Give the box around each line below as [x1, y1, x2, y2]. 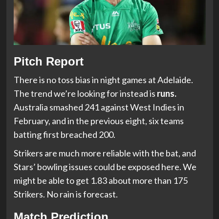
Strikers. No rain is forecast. [13, 188, 118, 199]
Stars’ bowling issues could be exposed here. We [13, 161, 197, 172]
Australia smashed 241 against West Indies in [13, 101, 184, 112]
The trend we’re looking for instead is [13, 88, 157, 99]
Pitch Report [13, 54, 84, 68]
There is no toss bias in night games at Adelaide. [13, 74, 193, 85]
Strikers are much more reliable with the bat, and [13, 147, 196, 158]
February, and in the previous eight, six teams [13, 115, 184, 126]
